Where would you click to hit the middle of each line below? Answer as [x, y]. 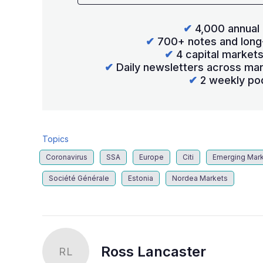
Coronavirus [67, 157]
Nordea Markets [200, 178]
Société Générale [79, 178]
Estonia [141, 178]
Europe [151, 157]
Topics [55, 139]
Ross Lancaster [154, 252]
